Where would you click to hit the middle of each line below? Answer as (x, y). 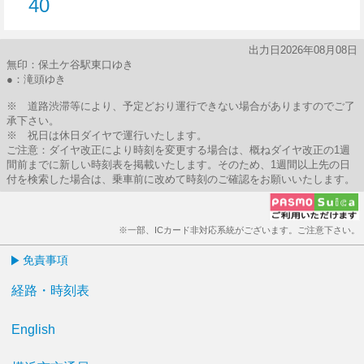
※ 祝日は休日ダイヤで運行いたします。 (107, 135)
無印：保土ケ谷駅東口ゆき (70, 65)
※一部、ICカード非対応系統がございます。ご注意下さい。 (239, 230)
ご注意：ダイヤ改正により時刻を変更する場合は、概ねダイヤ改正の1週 (178, 150)
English (33, 329)
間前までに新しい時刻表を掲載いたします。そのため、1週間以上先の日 (178, 165)
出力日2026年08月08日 (303, 50)
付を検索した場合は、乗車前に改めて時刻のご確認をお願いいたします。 (181, 179)
